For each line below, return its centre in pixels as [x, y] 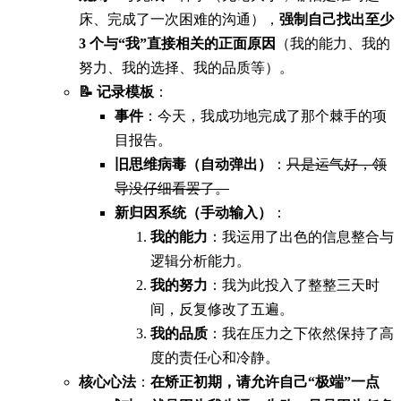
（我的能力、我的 [333, 43]
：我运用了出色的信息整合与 [301, 236]
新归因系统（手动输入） [193, 212]
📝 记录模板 [116, 91]
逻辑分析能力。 [200, 260]
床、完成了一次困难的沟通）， [179, 19]
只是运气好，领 [337, 164]
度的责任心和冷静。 [215, 357]
